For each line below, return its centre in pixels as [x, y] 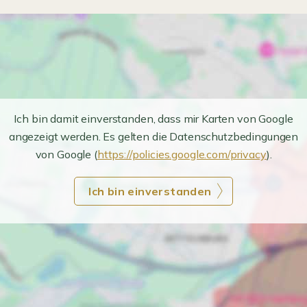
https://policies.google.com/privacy [182, 154]
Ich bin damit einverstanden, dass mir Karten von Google [153, 119]
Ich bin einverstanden [150, 191]
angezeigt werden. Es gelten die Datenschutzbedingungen [153, 136]
